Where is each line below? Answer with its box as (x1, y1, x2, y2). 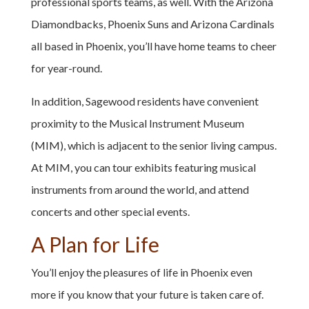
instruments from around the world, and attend (30, 182, 249, 196)
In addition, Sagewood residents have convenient (30, 94, 259, 108)
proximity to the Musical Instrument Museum (30, 116, 244, 130)
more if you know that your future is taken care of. (30, 287, 263, 301)
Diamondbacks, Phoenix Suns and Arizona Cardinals (30, 17, 275, 30)
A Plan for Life (30, 231, 159, 257)
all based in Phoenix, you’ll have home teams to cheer (30, 39, 277, 52)
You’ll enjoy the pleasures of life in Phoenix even (30, 265, 252, 279)
